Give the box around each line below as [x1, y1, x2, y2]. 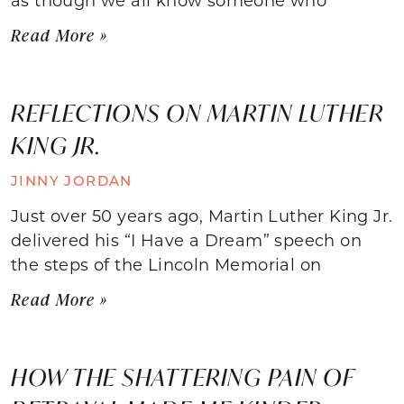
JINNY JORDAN [11, 170, 133, 189]
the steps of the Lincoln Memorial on [11, 252, 322, 275]
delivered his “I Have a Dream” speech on [11, 228, 362, 251]
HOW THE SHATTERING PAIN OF [11, 361, 353, 392]
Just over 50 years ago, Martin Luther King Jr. [11, 204, 393, 226]
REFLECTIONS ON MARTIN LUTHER [11, 96, 383, 128]
